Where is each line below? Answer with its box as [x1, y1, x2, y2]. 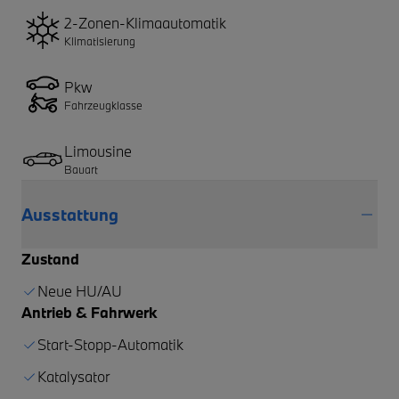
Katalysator [37, 366, 110, 386]
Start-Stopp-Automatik [37, 334, 183, 354]
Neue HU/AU [37, 281, 122, 300]
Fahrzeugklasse [64, 97, 142, 112]
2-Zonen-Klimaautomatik [64, 12, 226, 32]
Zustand [21, 248, 79, 268]
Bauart [64, 161, 98, 176]
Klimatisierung [64, 33, 135, 48]
